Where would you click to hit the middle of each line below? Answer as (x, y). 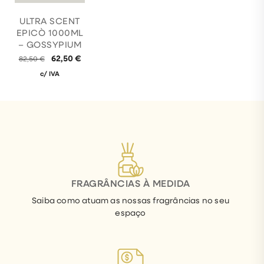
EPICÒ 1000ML (50, 33)
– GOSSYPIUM (50, 44)
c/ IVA (50, 74)
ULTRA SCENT (50, 21)
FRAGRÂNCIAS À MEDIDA (131, 183)
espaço (131, 213)
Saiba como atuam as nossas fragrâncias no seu (130, 200)
